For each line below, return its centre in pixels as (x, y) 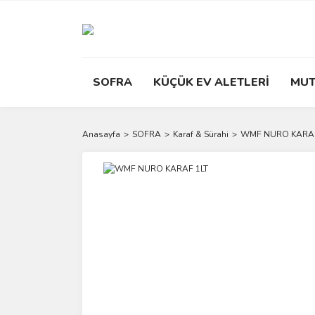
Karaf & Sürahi (201, 134)
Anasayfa (101, 134)
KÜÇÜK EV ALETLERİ (211, 82)
